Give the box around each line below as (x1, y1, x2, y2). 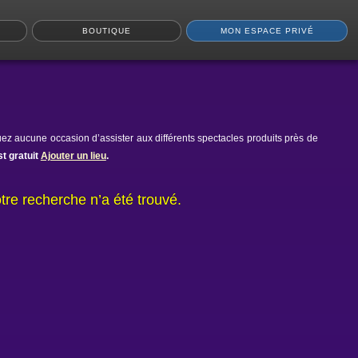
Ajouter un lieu (40, 149, 106, 161)
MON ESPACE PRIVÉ (220, 26, 314, 35)
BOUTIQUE (82, 26, 131, 35)
